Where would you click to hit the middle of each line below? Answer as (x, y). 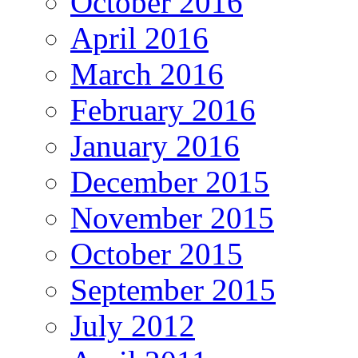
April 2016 (139, 38)
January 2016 (155, 145)
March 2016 (147, 74)
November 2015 (172, 217)
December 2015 (170, 181)
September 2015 (173, 289)
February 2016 (163, 109)
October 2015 (157, 253)
